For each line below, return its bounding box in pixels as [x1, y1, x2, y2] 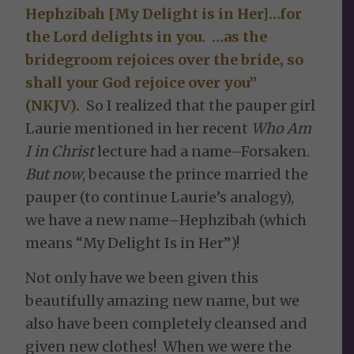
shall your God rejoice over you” [25, 73, 258, 92]
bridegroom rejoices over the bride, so [25, 50, 304, 69]
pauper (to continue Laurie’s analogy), [25, 187, 295, 206]
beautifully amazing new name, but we [25, 291, 300, 310]
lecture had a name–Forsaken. [94, 141, 314, 160]
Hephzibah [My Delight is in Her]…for [25, 4, 303, 23]
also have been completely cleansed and [25, 314, 308, 333]
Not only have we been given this [25, 268, 259, 287]
